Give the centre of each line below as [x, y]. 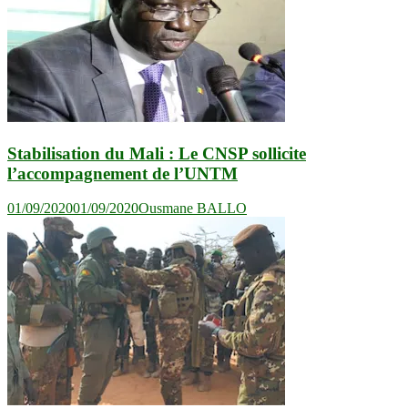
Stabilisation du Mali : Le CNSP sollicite [157, 153]
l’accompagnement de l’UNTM [122, 173]
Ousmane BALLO [193, 209]
